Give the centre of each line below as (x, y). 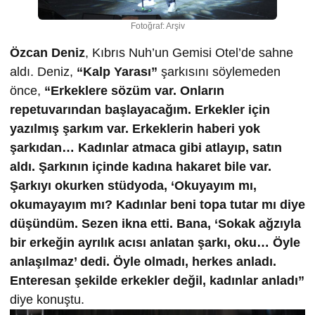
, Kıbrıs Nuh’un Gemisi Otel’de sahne (189, 52)
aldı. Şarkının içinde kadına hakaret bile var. (141, 166)
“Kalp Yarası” (117, 71)
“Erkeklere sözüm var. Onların (134, 90)
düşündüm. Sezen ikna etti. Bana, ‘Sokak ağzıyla (155, 223)
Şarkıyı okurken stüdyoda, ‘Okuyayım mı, (133, 185)
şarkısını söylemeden (219, 71)
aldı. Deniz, (43, 71)
